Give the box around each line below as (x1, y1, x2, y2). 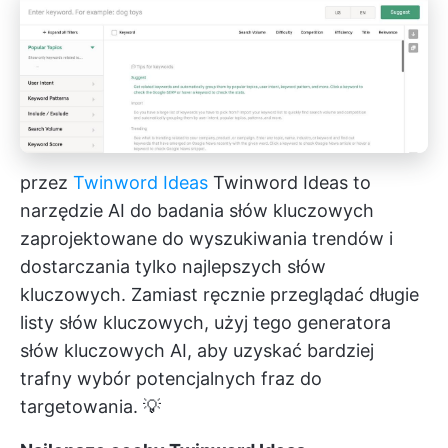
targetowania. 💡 (20, 395, 161, 417)
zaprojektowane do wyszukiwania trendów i (20, 227, 393, 249)
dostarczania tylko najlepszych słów (20, 255, 326, 277)
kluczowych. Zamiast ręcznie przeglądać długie (20, 283, 419, 305)
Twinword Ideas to (208, 171, 371, 193)
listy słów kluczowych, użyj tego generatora (20, 311, 391, 333)
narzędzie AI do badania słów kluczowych (20, 199, 374, 221)
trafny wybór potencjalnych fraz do (20, 367, 322, 389)
